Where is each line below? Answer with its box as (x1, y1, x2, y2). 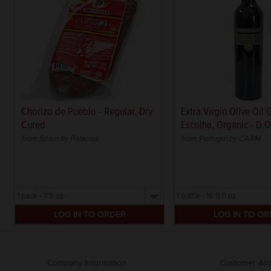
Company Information (47, 258, 126, 268)
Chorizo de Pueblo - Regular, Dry (21, 105, 152, 118)
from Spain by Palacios (21, 134, 98, 143)
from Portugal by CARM (181, 134, 261, 143)
